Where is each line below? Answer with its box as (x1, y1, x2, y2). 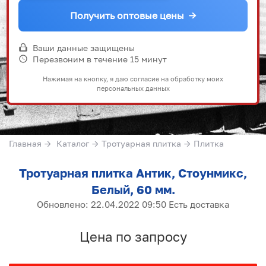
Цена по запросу (79, 228, 187, 245)
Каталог (56, 138, 89, 148)
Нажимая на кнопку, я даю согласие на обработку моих (43, 74, 223, 83)
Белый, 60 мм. (91, 182, 175, 197)
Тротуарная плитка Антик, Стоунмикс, (19, 165, 247, 180)
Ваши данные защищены (33, 42, 135, 53)
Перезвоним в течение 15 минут (33, 53, 167, 64)
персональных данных (96, 84, 170, 92)
